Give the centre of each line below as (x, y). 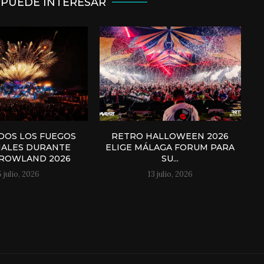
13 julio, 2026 (170, 174)
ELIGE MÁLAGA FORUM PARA (170, 148)
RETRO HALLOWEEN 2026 (170, 136)
